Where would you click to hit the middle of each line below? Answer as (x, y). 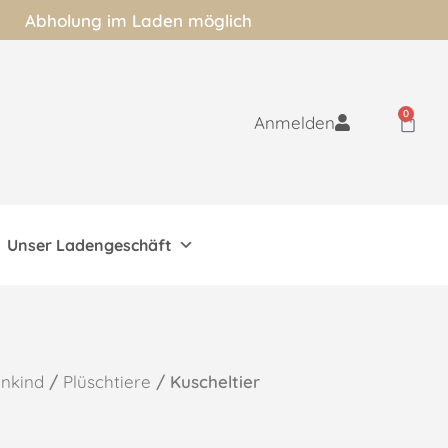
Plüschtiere (107, 382)
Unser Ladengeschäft (90, 245)
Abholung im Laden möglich (138, 20)
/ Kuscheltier (205, 382)
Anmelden (294, 123)
